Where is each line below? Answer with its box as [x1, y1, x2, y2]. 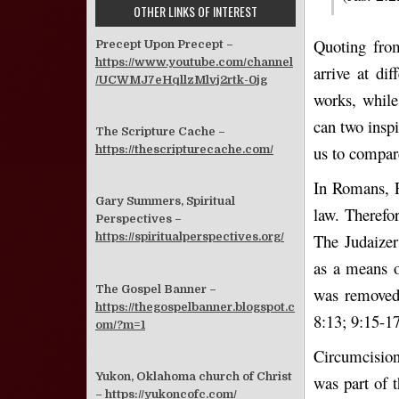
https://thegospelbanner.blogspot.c [95, 299, 295, 313]
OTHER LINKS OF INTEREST [134, 2, 257, 20]
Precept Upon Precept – [95, 37, 233, 51]
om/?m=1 [95, 317, 145, 331]
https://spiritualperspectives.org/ [95, 230, 284, 244]
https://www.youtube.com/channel [95, 55, 293, 69]
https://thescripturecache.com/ [95, 142, 273, 157]
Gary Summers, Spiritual [95, 194, 235, 208]
